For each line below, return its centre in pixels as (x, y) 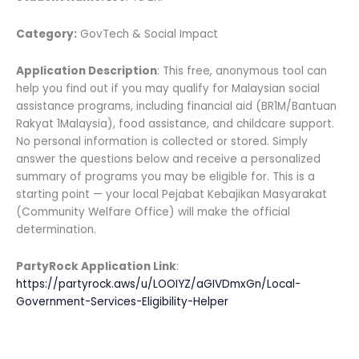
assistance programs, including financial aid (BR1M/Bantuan (176, 107)
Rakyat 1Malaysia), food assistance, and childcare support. (175, 124)
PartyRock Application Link (96, 267)
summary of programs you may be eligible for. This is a (165, 177)
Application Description (87, 71)
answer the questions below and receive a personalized (168, 159)
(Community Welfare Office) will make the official (153, 212)
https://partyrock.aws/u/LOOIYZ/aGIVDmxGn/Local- (158, 284)
